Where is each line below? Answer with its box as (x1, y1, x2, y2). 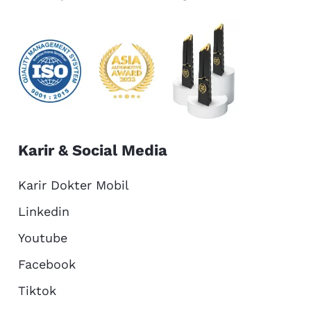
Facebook (18, 256, 76, 271)
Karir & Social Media (18, 141, 168, 159)
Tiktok (18, 283, 57, 298)
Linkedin (18, 203, 70, 219)
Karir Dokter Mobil (18, 177, 130, 192)
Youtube (18, 230, 68, 245)
